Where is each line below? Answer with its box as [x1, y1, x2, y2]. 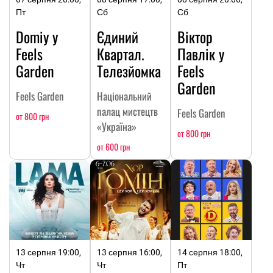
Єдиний [96, 25, 138, 48]
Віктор [177, 25, 213, 48]
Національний [96, 88, 152, 104]
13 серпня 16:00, [96, 247, 162, 258]
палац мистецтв [96, 103, 158, 119]
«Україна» [96, 118, 136, 134]
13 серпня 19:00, [16, 247, 81, 258]
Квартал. [96, 42, 144, 65]
